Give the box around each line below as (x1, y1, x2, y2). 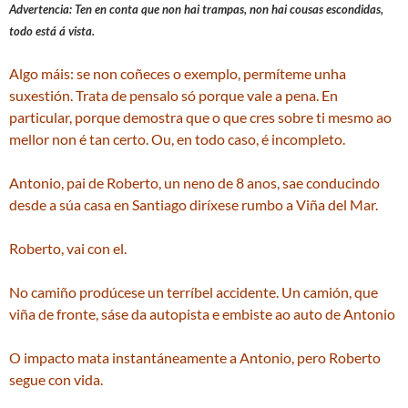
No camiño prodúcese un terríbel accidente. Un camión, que (9, 283, 378, 301)
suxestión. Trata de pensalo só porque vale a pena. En (9, 87, 338, 104)
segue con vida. (9, 371, 103, 388)
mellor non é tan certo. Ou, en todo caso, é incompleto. (9, 130, 345, 148)
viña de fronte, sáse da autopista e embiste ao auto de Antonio (9, 305, 395, 322)
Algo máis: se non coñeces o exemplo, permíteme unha (9, 65, 346, 82)
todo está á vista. (9, 24, 95, 38)
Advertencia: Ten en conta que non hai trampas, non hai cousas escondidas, (9, 2, 383, 16)
